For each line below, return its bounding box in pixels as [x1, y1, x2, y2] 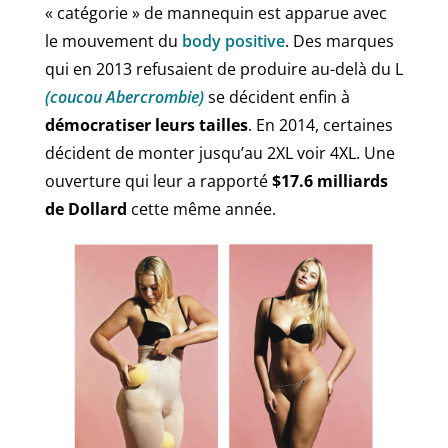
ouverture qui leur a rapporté [44, 169, 272, 192]
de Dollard [44, 197, 131, 220]
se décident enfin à [203, 85, 350, 108]
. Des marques [284, 29, 394, 52]
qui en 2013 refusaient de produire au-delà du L [44, 57, 403, 80]
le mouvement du [44, 29, 182, 52]
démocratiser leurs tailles [44, 113, 248, 136]
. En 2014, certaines [247, 113, 393, 136]
